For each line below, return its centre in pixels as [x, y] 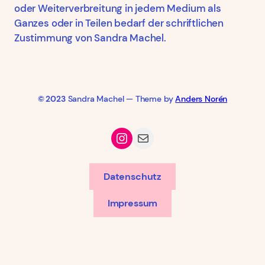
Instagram [121, 137]
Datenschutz [132, 176]
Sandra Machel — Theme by [120, 98]
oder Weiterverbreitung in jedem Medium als [118, 9]
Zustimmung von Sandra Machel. [90, 38]
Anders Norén [201, 98]
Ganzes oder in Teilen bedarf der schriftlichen [119, 23]
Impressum [132, 203]
